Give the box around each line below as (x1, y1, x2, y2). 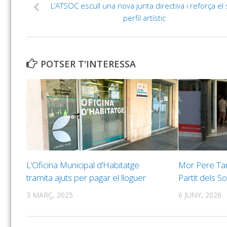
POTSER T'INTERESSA (41, 58, 136, 70)
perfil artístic (123, 13, 166, 23)
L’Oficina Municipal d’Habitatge (26, 159, 139, 171)
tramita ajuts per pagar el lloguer (26, 171, 146, 183)
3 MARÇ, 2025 (26, 190, 73, 200)
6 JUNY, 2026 (178, 190, 221, 200)
